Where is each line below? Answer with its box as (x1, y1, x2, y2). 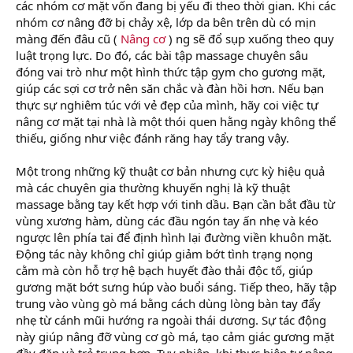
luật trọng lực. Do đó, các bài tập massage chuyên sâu (16, 46, 308, 63)
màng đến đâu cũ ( (16, 30, 121, 46)
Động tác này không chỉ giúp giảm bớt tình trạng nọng (16, 245, 313, 262)
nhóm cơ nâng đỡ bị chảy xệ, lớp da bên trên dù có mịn (16, 13, 316, 30)
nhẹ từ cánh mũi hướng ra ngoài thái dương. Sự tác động (16, 311, 326, 328)
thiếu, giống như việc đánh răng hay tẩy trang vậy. (16, 129, 289, 146)
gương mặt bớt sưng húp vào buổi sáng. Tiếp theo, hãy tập (16, 278, 336, 295)
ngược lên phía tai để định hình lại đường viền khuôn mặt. (16, 229, 332, 245)
